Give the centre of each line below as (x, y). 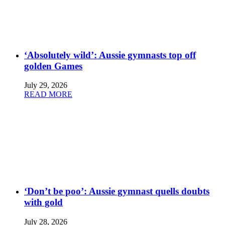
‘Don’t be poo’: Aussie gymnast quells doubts (117, 191)
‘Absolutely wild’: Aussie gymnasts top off (110, 55)
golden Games (53, 66)
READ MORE (48, 94)
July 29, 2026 (46, 85)
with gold (43, 202)
